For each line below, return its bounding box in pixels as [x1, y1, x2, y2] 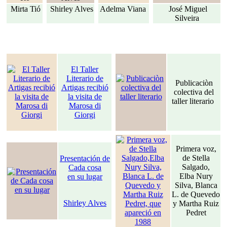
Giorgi [74, 110, 95, 120]
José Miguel [166, 5, 207, 14]
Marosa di [68, 101, 101, 110]
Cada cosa [68, 163, 101, 172]
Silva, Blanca [174, 181, 217, 190]
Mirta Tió [9, 5, 41, 14]
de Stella [182, 154, 210, 163]
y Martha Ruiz [173, 199, 219, 208]
